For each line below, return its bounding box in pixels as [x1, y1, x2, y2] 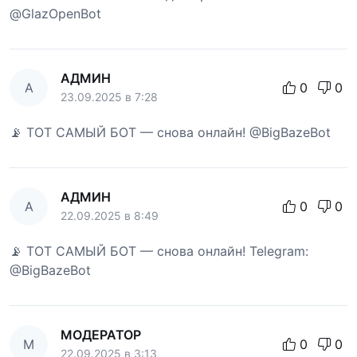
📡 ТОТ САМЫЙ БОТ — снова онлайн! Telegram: [10, 242, 308, 259]
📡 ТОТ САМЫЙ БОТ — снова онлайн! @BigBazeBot [10, 124, 331, 140]
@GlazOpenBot [10, 5, 101, 22]
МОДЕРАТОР [61, 326, 141, 343]
